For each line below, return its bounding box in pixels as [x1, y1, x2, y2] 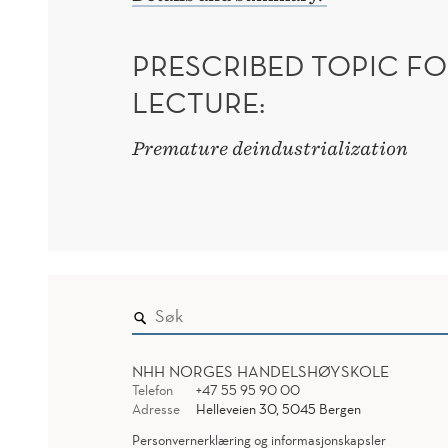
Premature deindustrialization [132, 137, 408, 159]
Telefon [132, 380, 173, 399]
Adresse [132, 399, 180, 418]
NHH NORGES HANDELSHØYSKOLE [132, 360, 389, 381]
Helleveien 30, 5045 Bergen [195, 399, 361, 418]
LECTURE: [132, 83, 265, 120]
